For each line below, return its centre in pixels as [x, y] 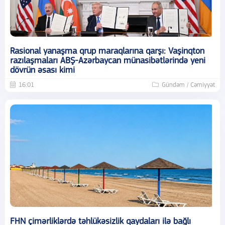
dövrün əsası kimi [42, 71]
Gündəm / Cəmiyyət [188, 85]
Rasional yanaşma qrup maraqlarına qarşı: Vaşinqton [107, 52]
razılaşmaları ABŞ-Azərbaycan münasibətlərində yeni [108, 61]
